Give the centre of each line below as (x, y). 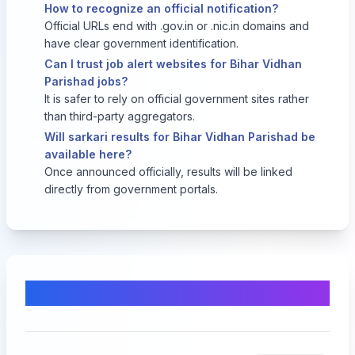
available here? (88, 154)
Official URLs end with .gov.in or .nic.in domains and (177, 26)
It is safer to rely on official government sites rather (177, 99)
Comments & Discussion (156, 293)
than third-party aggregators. (120, 116)
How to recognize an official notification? (161, 8)
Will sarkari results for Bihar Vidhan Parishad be (180, 137)
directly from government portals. (131, 189)
